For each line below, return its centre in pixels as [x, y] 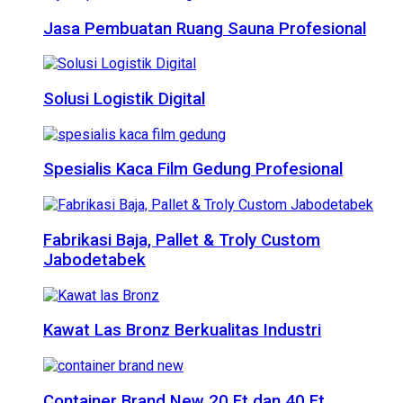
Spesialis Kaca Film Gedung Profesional [193, 170]
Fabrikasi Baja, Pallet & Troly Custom [182, 240]
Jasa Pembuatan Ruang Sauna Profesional [205, 28]
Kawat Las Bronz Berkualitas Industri [182, 331]
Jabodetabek [94, 260]
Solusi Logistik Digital [124, 99]
